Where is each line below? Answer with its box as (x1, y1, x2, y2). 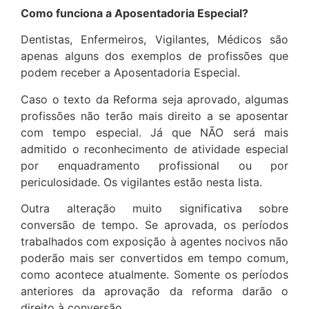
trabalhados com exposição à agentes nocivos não (21, 234, 288, 248)
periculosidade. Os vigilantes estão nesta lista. (21, 175, 262, 189)
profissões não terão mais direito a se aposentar (21, 108, 288, 123)
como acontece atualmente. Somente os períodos (21, 267, 288, 281)
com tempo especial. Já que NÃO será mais (21, 125, 288, 139)
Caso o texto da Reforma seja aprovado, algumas (21, 92, 288, 106)
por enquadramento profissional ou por (21, 158, 288, 172)
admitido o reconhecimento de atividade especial (21, 141, 288, 156)
